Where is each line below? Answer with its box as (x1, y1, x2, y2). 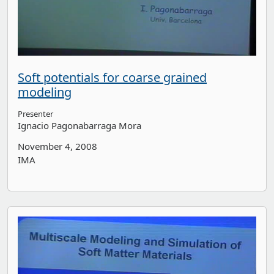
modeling (18, 83, 72, 100)
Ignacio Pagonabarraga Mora (18, 119, 141, 131)
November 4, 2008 (18, 139, 97, 152)
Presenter (18, 108, 53, 119)
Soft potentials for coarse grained (18, 68, 207, 86)
